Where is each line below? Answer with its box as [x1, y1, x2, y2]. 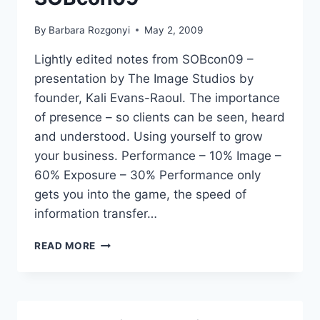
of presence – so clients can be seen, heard [34, 109, 285, 124]
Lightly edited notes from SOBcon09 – [34, 51, 254, 66]
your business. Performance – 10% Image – [34, 148, 281, 163]
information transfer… [34, 206, 157, 221]
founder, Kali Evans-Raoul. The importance [34, 90, 280, 105]
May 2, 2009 [144, 24, 204, 36]
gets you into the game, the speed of [34, 186, 246, 201]
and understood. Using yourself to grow [34, 129, 263, 144]
